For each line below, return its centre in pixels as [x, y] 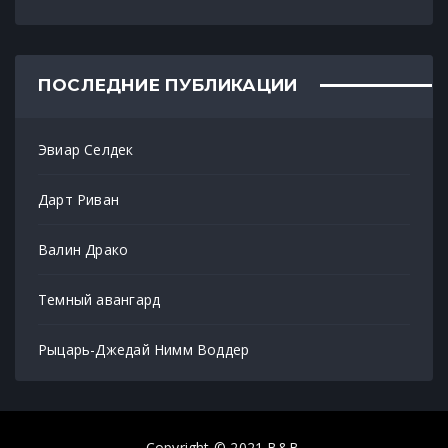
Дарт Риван [79, 199]
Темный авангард [99, 299]
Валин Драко [83, 249]
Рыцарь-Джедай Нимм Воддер [144, 349]
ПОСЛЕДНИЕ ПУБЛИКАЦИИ [168, 84]
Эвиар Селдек [86, 149]
